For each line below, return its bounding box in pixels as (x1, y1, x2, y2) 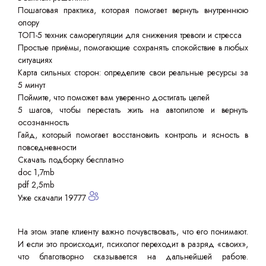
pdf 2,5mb (18, 179, 54, 191)
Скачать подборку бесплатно (18, 154, 123, 166)
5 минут (18, 79, 45, 91)
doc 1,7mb (18, 166, 54, 178)
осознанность (18, 116, 69, 128)
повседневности (18, 141, 77, 153)
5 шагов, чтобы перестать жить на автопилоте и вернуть (18, 104, 248, 116)
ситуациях (18, 54, 52, 66)
